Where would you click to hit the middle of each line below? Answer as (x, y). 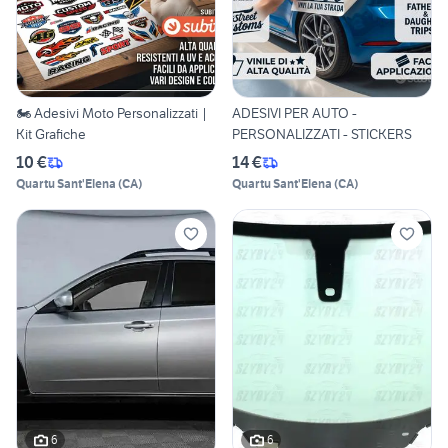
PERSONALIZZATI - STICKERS (322, 134)
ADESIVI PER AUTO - (294, 113)
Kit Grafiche (51, 134)
